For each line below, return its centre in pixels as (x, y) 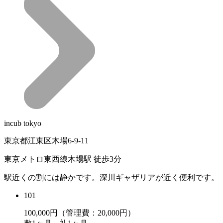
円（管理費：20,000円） (93, 213)
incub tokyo (23, 123)
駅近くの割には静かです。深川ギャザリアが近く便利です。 (111, 177)
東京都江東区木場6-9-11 (46, 141)
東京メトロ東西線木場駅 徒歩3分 (63, 159)
